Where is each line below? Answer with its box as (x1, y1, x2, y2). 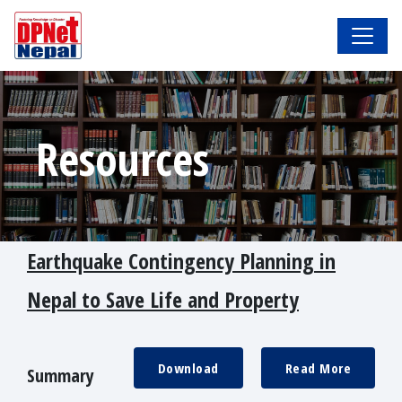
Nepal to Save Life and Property (27, 284, 299, 315)
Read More (284, 359, 351, 378)
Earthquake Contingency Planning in (27, 246, 336, 276)
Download (157, 359, 219, 378)
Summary (27, 363, 94, 389)
